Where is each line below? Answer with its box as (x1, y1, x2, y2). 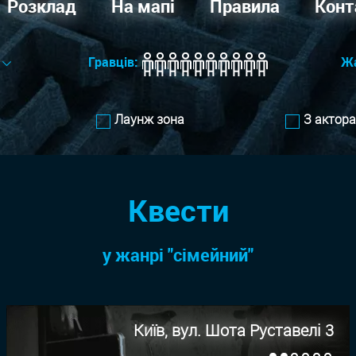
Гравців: (87, 53, 138, 72)
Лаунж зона (114, 110, 184, 128)
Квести (127, 190, 229, 231)
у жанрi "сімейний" (103, 243, 253, 267)
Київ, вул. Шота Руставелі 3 (133, 319, 334, 342)
